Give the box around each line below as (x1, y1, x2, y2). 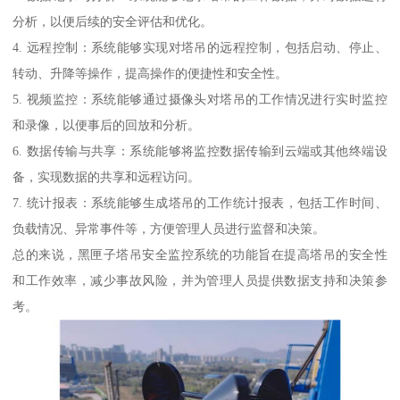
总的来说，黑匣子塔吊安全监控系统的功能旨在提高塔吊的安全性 (12, 247, 387, 262)
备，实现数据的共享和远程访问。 (12, 170, 201, 185)
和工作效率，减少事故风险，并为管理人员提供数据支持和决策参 (12, 273, 387, 288)
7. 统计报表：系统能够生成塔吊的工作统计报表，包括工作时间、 (12, 196, 387, 211)
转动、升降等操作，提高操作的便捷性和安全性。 (12, 66, 288, 81)
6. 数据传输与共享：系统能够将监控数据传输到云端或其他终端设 (12, 144, 387, 159)
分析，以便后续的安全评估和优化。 (12, 14, 213, 29)
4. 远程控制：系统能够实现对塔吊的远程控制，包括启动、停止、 (12, 40, 387, 55)
